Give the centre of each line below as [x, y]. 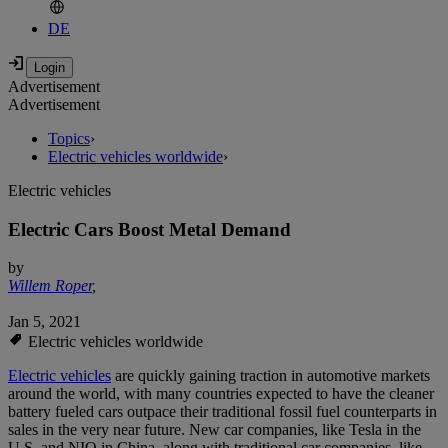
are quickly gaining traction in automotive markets [270, 376]
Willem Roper [50, 286]
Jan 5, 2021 [44, 322]
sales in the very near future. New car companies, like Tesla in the [214, 430]
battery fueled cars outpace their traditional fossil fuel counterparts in [222, 412]
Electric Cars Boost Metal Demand [149, 229]
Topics [69, 139]
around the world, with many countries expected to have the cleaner [221, 394]
